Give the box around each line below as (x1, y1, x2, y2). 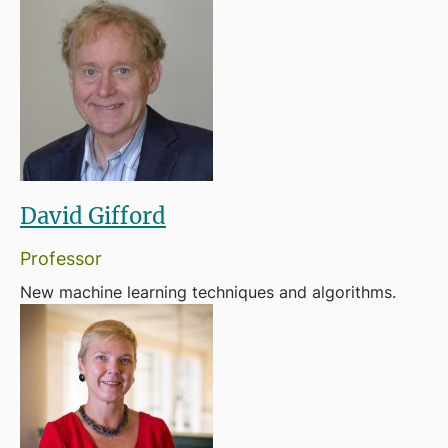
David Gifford (20, 201, 166, 230)
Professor (20, 245, 102, 271)
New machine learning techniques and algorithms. (20, 281, 396, 303)
